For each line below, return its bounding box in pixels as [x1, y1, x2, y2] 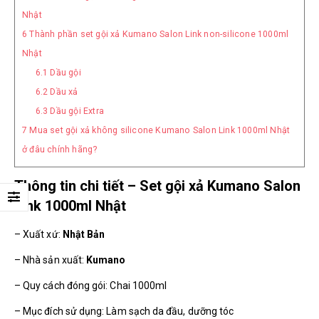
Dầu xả [48, 86, 78, 97]
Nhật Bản [62, 228, 105, 240]
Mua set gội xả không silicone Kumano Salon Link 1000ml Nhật [27, 125, 291, 135]
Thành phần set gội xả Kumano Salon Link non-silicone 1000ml [27, 28, 289, 39]
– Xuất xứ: [14, 228, 63, 240]
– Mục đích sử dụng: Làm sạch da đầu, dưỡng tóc [14, 305, 234, 317]
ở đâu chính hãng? [22, 144, 98, 155]
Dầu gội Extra [48, 105, 104, 116]
